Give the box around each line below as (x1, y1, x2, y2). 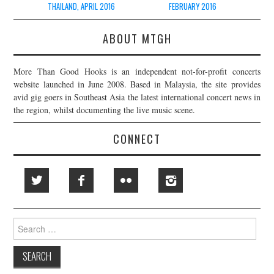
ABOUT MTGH (102, 29, 172, 46)
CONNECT (113, 130, 161, 147)
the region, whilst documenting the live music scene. (13, 103, 196, 116)
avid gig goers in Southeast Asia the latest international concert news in (13, 91, 261, 103)
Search (13, 217, 37, 229)
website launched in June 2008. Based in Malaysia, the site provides (13, 78, 261, 90)
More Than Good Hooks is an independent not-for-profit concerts (13, 65, 261, 77)
